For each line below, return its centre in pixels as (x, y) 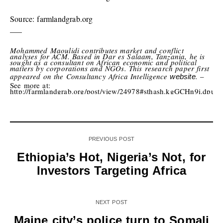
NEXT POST (111, 202)
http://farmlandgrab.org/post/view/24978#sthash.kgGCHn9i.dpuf (114, 91)
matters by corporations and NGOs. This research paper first (110, 68)
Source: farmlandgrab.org (52, 19)
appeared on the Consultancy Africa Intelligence (90, 76)
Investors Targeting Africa (111, 171)
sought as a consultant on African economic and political (104, 62)
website (183, 77)
